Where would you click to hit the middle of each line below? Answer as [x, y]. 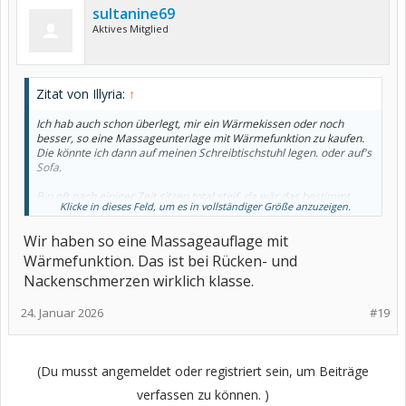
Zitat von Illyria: [82, 94]
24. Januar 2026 [62, 313]
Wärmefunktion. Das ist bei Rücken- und [160, 261]
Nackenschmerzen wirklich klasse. [139, 281]
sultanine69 [134, 14]
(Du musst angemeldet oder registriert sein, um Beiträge [203, 371]
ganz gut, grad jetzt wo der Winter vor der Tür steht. [166, 211]
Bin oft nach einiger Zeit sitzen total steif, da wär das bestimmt [193, 196]
